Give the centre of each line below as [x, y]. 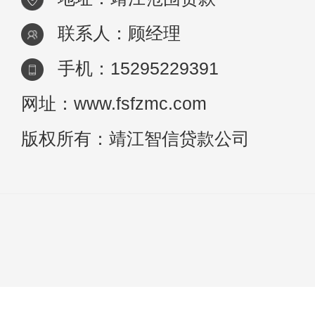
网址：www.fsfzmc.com [114, 103]
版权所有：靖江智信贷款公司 [135, 139]
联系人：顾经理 [119, 33]
